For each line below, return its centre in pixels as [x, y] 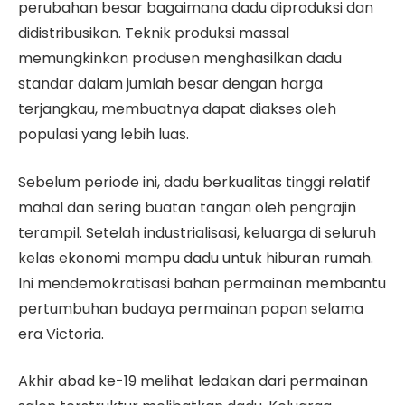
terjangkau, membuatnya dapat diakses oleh [177, 108]
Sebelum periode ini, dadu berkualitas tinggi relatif [194, 182]
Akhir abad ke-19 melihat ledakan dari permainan [193, 381]
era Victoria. [61, 334]
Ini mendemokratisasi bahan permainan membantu [202, 283]
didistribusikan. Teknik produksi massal [154, 33]
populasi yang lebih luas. [104, 134]
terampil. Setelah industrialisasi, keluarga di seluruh [197, 232]
